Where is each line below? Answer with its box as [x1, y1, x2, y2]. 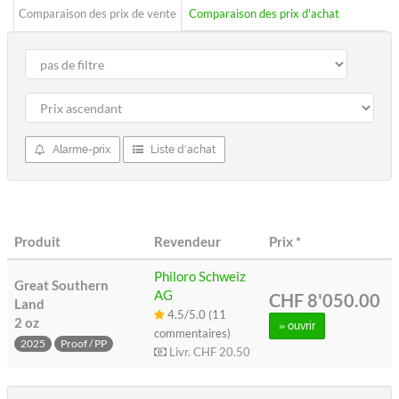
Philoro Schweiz [154, 268, 246, 284]
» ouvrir [279, 320, 315, 332]
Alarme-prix [50, 143, 110, 156]
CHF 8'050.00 [269, 289, 380, 311]
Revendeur [154, 233, 221, 249]
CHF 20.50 [193, 345, 250, 359]
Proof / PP [61, 336, 107, 350]
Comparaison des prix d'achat [189, 6, 339, 20]
